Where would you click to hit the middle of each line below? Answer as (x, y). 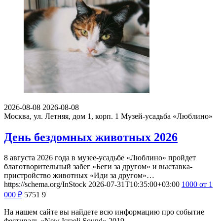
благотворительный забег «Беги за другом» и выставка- (98, 167)
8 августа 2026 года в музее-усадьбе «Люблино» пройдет (100, 158)
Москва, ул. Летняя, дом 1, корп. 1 (61, 116)
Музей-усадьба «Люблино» (167, 116)
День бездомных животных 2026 (91, 137)
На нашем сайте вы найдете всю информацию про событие (104, 212)
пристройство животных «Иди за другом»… (79, 176)
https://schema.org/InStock (45, 184)
